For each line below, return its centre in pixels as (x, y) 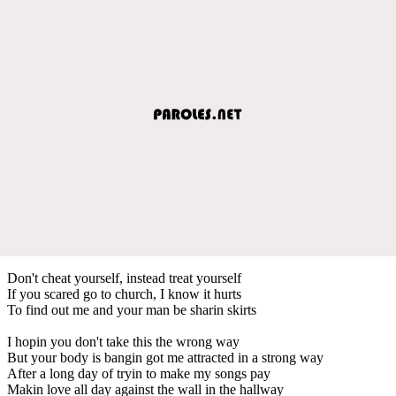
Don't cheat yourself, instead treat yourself (124, 278)
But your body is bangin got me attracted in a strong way (165, 357)
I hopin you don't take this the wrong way (123, 341)
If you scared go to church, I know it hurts (124, 293)
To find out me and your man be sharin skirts (132, 309)
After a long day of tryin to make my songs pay (139, 373)
